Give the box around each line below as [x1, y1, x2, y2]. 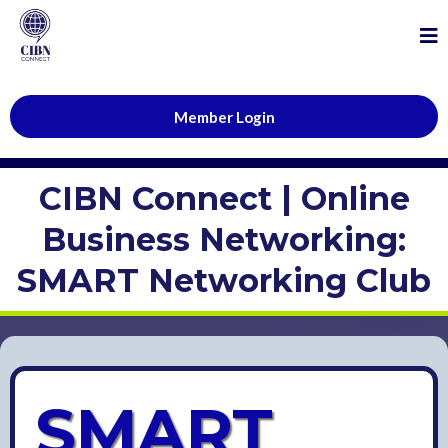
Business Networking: [42, 219, 406, 259]
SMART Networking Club [17, 260, 431, 300]
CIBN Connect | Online [38, 178, 410, 218]
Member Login [173, 107, 275, 126]
